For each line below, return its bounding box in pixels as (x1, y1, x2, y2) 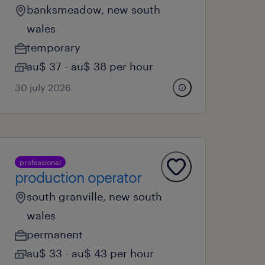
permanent (27, 228, 83, 241)
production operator (15, 169, 142, 186)
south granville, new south (27, 190, 163, 203)
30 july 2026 (15, 82, 72, 93)
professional (20, 158, 62, 166)
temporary (27, 41, 81, 54)
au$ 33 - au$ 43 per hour (27, 247, 154, 260)
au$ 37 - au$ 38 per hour (27, 60, 154, 73)
